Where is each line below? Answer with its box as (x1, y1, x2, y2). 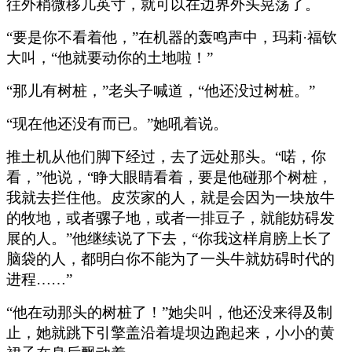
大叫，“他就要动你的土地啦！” (6, 49, 213, 66)
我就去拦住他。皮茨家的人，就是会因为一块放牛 (6, 189, 335, 206)
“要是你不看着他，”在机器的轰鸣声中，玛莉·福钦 (6, 28, 337, 46)
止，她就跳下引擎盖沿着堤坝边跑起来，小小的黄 (6, 324, 335, 341)
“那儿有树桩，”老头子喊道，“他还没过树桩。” (6, 82, 315, 99)
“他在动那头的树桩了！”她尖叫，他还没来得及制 (6, 303, 332, 321)
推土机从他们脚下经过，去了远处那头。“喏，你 (6, 148, 326, 165)
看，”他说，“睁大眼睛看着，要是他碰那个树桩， (6, 168, 332, 185)
